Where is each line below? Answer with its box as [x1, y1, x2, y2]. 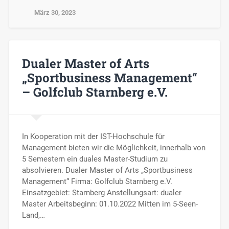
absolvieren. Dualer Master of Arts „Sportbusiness [21, 166, 193, 175]
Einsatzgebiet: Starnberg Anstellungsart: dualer [21, 188, 181, 198]
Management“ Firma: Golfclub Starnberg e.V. [21, 177, 172, 187]
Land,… [21, 211, 45, 220]
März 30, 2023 [34, 8, 76, 16]
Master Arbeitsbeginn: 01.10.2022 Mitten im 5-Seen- [21, 199, 198, 209]
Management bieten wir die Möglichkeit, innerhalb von [21, 143, 205, 153]
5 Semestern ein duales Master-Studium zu [21, 154, 168, 164]
